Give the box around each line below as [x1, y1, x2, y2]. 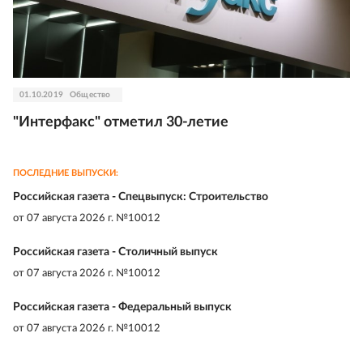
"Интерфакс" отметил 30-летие [13, 114, 228, 130]
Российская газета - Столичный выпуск [13, 246, 218, 258]
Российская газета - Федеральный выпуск [13, 301, 232, 313]
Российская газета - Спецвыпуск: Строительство [13, 190, 268, 203]
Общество [70, 90, 111, 99]
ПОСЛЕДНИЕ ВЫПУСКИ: [13, 168, 118, 177]
